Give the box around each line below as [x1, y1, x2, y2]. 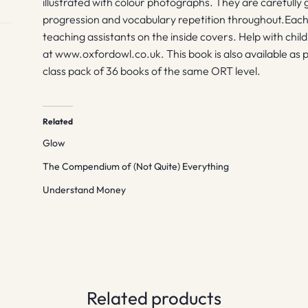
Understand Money [43, 184, 126, 197]
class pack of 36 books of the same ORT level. [43, 63, 261, 78]
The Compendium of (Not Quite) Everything [43, 160, 230, 173]
